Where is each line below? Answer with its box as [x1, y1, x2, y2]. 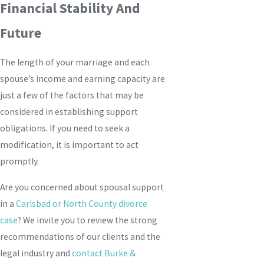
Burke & [104, 247, 136, 259]
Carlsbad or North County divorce [16, 197, 147, 209]
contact [72, 247, 104, 259]
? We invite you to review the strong [18, 214, 157, 226]
